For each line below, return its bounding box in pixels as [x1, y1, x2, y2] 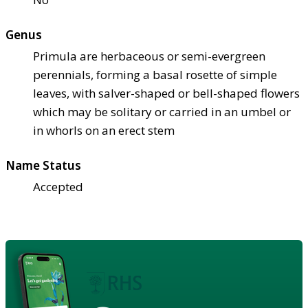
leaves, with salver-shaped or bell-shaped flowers [33, 85, 300, 101]
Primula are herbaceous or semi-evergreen [33, 47, 265, 64]
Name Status [5, 157, 81, 173]
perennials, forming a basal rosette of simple [33, 66, 277, 82]
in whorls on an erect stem [33, 122, 175, 138]
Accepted [33, 178, 83, 195]
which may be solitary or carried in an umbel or [33, 103, 291, 120]
